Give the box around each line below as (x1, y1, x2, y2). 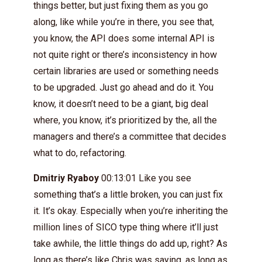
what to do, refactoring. (33, 147, 126, 158)
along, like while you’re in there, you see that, (33, 16, 214, 27)
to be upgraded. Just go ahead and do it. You (33, 82, 213, 93)
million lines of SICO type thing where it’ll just (33, 222, 218, 233)
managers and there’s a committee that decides (33, 131, 226, 142)
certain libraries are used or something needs (33, 65, 219, 77)
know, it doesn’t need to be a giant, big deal (33, 98, 208, 109)
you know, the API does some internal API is (33, 33, 215, 44)
